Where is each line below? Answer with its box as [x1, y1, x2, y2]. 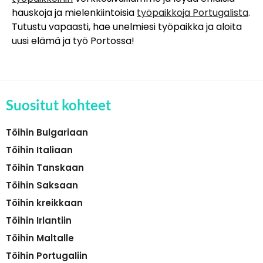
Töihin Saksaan [6, 178, 78, 191]
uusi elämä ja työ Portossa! [12, 33, 134, 48]
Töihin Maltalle [6, 231, 74, 244]
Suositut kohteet [6, 96, 111, 113]
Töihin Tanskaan [6, 161, 84, 174]
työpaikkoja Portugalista [137, 5, 248, 19]
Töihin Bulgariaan [6, 126, 88, 139]
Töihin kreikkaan [6, 196, 83, 209]
